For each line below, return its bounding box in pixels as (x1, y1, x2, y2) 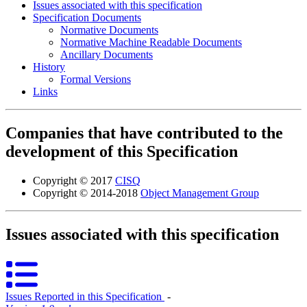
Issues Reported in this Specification (5, 290, 164, 302)
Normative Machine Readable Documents (60, 36, 242, 48)
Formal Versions (60, 73, 131, 85)
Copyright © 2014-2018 (33, 186, 140, 199)
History (33, 61, 65, 73)
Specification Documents (33, 12, 141, 23)
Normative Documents (60, 24, 158, 36)
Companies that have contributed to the (5, 123, 283, 142)
